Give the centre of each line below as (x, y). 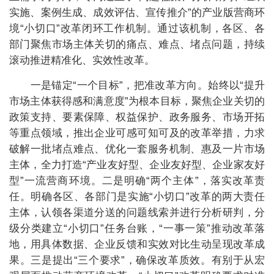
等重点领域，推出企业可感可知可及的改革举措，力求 (137, 133)
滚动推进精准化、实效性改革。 (82, 60)
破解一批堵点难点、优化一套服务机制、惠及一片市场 (137, 149)
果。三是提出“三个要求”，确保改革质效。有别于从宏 (137, 260)
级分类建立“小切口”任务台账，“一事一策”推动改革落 (137, 228)
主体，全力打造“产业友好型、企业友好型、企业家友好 (137, 165)
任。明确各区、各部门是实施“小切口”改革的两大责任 (137, 197)
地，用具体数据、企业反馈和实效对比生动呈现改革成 (137, 244)
